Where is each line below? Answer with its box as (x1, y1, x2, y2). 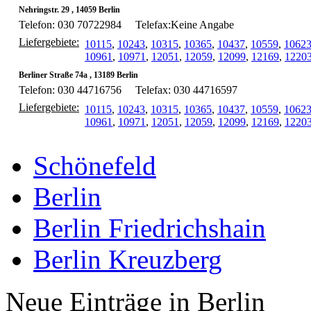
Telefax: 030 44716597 (135, 83, 237, 96)
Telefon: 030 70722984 (19, 18, 121, 31)
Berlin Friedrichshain (33, 213, 266, 244)
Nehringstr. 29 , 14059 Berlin (19, 4, 120, 15)
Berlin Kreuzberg (33, 244, 222, 275)
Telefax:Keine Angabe (135, 18, 234, 31)
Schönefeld (33, 151, 156, 181)
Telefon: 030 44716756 (19, 83, 121, 96)
